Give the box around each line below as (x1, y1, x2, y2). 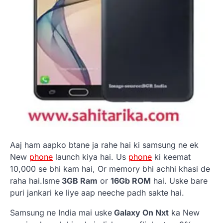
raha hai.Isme (10, 176, 60, 186)
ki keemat (152, 152, 191, 162)
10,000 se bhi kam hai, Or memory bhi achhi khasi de (10, 164, 210, 174)
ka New (169, 208, 200, 218)
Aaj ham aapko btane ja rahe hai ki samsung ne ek (10, 140, 199, 150)
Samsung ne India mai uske (10, 208, 112, 218)
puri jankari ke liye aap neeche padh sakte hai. (10, 188, 184, 198)
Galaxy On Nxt (112, 208, 169, 218)
